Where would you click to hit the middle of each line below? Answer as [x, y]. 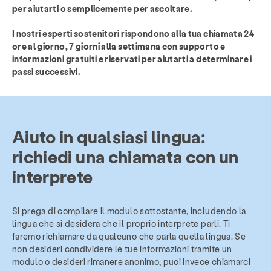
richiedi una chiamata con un [126, 156]
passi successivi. [46, 71]
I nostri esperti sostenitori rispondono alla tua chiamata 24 [133, 33]
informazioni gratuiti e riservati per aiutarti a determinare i [132, 59]
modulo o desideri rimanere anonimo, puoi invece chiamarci [131, 261]
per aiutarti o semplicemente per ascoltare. [103, 8]
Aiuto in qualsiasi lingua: [109, 136]
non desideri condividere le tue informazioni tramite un [122, 249]
